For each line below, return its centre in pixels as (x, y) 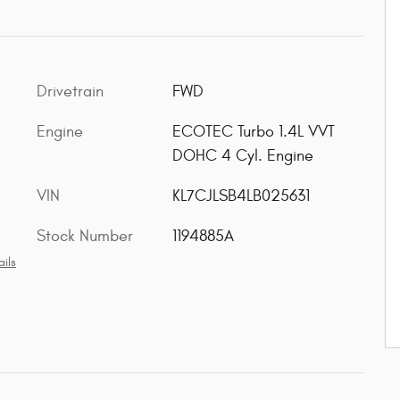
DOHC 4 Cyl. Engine (242, 156)
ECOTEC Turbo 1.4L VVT (253, 132)
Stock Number (85, 236)
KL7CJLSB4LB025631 (241, 196)
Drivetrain (70, 92)
